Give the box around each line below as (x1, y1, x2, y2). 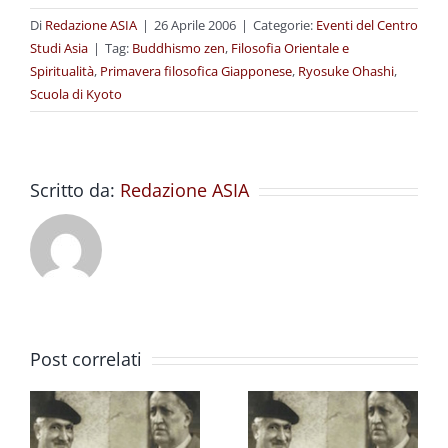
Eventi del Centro (316, 16, 418, 35)
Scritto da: (30, 178, 120, 203)
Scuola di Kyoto (30, 85, 122, 104)
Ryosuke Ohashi (298, 62, 394, 81)
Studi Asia (30, 39, 88, 58)
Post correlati (30, 347, 142, 372)
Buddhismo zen (132, 39, 225, 58)
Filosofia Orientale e (231, 39, 349, 58)
